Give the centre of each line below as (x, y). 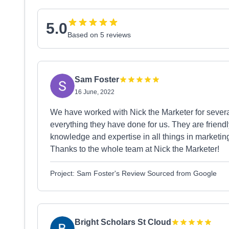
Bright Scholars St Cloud (123, 222)
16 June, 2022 (95, 92)
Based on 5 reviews (99, 35)
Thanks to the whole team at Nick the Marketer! (135, 149)
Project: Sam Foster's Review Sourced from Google (133, 173)
